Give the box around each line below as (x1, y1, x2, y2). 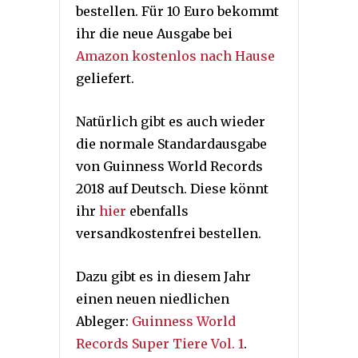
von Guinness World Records (76, 157, 263, 174)
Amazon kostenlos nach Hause (76, 47, 275, 64)
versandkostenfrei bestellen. (76, 225, 261, 241)
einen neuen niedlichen (76, 290, 229, 307)
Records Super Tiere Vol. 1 (76, 335, 244, 352)
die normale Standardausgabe (76, 135, 267, 152)
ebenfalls (126, 202, 189, 219)
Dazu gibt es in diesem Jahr (76, 268, 251, 284)
